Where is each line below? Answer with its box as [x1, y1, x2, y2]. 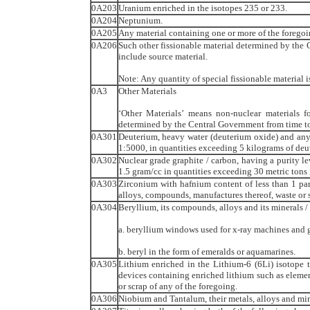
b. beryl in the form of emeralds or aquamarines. [118, 246, 295, 257]
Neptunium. [118, 15, 163, 26]
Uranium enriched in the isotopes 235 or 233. [118, 2, 287, 13]
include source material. [118, 51, 208, 62]
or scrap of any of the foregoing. [118, 280, 237, 291]
